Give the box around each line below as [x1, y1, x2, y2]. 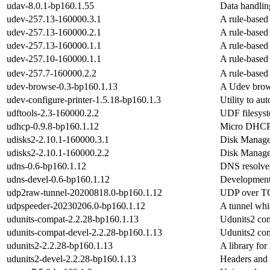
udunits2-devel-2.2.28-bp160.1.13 [7, 253, 136, 264]
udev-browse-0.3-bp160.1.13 [7, 81, 118, 92]
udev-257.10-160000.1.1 [7, 53, 101, 64]
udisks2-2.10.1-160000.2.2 [7, 147, 109, 158]
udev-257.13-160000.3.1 [7, 13, 101, 24]
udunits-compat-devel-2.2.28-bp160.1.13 [7, 227, 162, 237]
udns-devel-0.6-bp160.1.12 [7, 174, 110, 184]
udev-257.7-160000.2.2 [7, 67, 96, 78]
